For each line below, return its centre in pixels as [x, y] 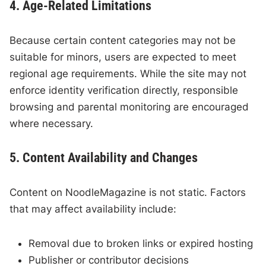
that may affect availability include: [93, 209]
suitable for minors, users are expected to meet [123, 57]
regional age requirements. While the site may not [128, 73]
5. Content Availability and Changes [104, 157]
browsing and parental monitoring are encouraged [129, 107]
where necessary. [52, 123]
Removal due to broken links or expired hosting [141, 243]
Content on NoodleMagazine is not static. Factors [128, 192]
